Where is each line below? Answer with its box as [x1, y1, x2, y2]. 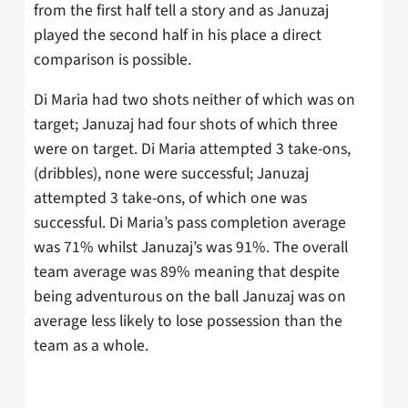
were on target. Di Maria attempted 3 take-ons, [34, 138, 351, 161]
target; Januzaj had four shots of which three [34, 113, 338, 137]
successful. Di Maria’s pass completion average [34, 211, 346, 235]
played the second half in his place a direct [34, 23, 321, 46]
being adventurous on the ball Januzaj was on [34, 285, 346, 309]
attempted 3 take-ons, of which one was [34, 187, 307, 210]
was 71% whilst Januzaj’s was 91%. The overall [34, 236, 348, 260]
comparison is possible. [34, 47, 191, 71]
